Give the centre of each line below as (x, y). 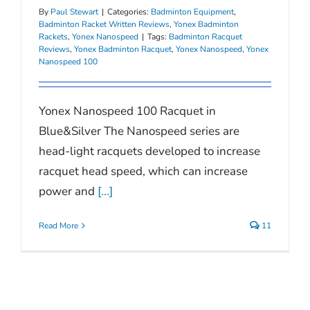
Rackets (53, 37)
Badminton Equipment (192, 12)
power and (68, 191)
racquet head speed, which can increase (143, 171)
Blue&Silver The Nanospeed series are (139, 131)
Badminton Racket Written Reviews (104, 24)
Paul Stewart (74, 12)
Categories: (129, 12)
